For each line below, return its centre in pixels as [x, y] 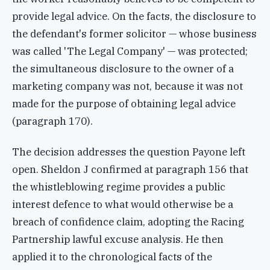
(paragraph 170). [52, 121]
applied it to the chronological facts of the [112, 256]
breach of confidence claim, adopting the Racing [128, 221]
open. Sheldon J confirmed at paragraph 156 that [130, 169]
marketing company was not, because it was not [127, 86]
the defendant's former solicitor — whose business [134, 33]
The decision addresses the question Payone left [129, 152]
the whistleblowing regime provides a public [119, 187]
